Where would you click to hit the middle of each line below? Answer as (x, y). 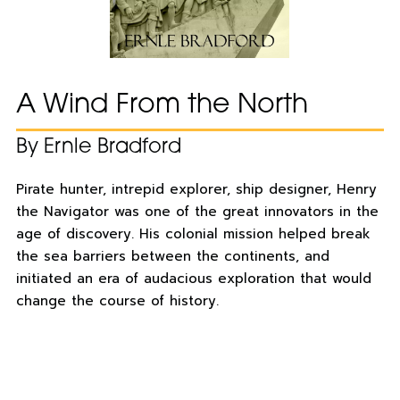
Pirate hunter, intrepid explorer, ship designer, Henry (196, 190)
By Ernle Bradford (98, 148)
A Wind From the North (162, 106)
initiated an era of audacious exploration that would (193, 279)
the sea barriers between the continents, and (172, 257)
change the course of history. (117, 301)
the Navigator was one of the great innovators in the (197, 212)
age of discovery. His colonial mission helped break (193, 234)
